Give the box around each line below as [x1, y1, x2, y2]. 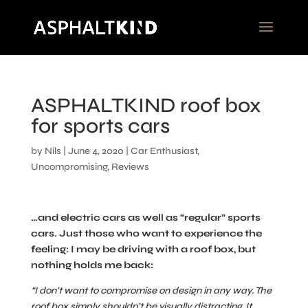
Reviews [111, 161, 149, 173]
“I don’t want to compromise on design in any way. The [30, 285, 272, 296]
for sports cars [30, 113, 170, 138]
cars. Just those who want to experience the [30, 228, 262, 239]
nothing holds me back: [30, 259, 153, 271]
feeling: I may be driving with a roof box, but [30, 243, 256, 255]
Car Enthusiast [130, 145, 197, 157]
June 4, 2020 [67, 145, 124, 157]
